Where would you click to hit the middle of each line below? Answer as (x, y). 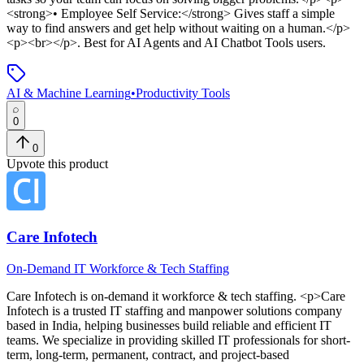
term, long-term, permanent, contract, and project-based (148, 355)
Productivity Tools (183, 93)
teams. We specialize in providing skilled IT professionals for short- (178, 340)
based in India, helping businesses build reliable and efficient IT (169, 326)
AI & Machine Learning (69, 93)
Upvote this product (57, 163)
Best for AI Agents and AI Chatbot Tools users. (203, 42)
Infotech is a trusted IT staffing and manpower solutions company (174, 311)
